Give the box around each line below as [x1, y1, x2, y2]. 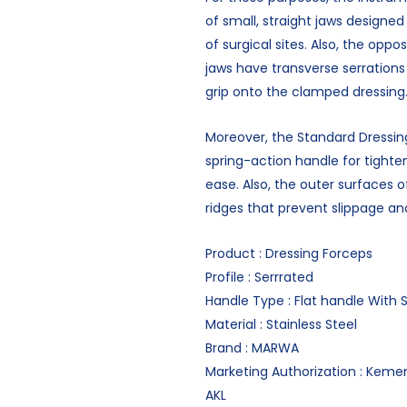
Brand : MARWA [204, 339, 299, 357]
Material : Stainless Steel [204, 315, 357, 333]
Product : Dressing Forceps [204, 244, 372, 263]
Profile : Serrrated [204, 268, 313, 286]
